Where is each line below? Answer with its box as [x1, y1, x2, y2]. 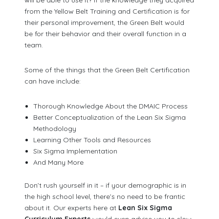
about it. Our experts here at [24, 203, 119, 213]
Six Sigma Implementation [33, 146, 117, 155]
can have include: [24, 76, 81, 86]
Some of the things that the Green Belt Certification [24, 65, 190, 74]
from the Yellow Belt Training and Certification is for [24, 6, 190, 16]
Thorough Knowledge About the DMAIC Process [33, 101, 188, 110]
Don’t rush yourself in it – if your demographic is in [24, 181, 187, 190]
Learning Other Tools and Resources [33, 135, 151, 144]
